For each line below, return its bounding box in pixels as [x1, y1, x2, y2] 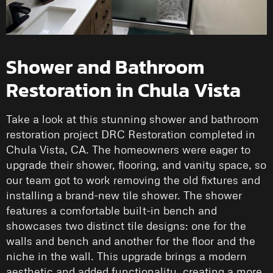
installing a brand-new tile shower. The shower [6, 188, 242, 202]
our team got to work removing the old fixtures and [6, 173, 260, 187]
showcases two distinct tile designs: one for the [6, 219, 246, 233]
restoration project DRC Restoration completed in [6, 127, 255, 141]
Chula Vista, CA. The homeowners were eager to [6, 143, 250, 157]
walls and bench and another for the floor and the [6, 234, 255, 248]
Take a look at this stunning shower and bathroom [6, 112, 259, 126]
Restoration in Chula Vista [6, 76, 241, 105]
